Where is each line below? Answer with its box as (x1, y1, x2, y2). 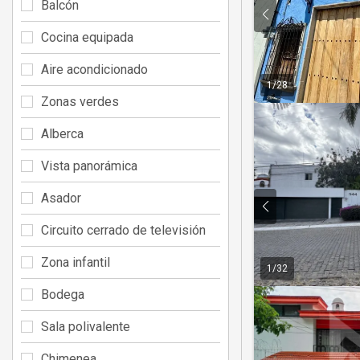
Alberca (41, 125, 84, 141)
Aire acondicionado (41, 61, 148, 77)
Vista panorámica (41, 157, 137, 174)
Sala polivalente (41, 318, 130, 334)
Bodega (41, 286, 84, 302)
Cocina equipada (41, 29, 133, 45)
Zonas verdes (41, 93, 119, 109)
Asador (41, 190, 81, 206)
